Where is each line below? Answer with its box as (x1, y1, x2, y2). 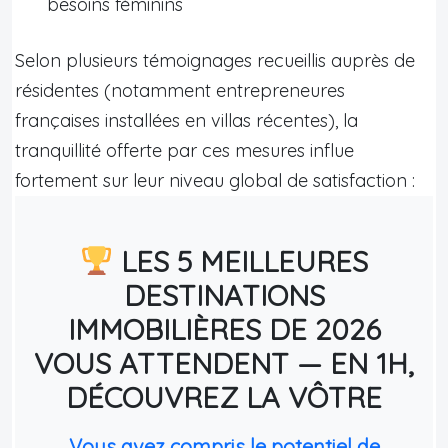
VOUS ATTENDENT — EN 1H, (34, 344, 414, 381)
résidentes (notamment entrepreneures (15, 78, 345, 102)
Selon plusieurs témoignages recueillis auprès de (15, 48, 415, 72)
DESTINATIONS (123, 276, 325, 313)
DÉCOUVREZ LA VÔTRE (66, 378, 382, 415)
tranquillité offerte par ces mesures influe (15, 138, 354, 162)
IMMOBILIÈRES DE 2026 (67, 310, 381, 347)
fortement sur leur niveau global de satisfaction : (15, 168, 415, 192)
